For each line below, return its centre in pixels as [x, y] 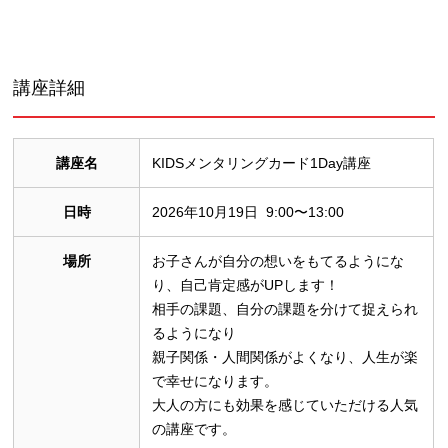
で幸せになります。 [215, 380]
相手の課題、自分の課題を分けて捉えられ [285, 308]
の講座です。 [194, 428]
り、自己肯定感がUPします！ [246, 284]
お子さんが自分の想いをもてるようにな [278, 260]
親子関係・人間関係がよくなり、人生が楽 [285, 356]
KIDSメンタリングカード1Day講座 [262, 162]
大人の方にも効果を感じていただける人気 [285, 404]
